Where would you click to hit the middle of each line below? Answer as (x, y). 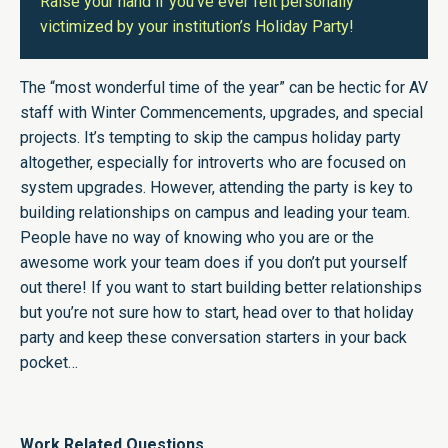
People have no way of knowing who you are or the (197, 238)
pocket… (49, 363)
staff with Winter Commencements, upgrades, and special (221, 113)
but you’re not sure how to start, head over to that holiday (217, 313)
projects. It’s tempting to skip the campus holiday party (210, 138)
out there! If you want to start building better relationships (221, 288)
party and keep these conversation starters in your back (213, 338)
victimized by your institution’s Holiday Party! (197, 27)
